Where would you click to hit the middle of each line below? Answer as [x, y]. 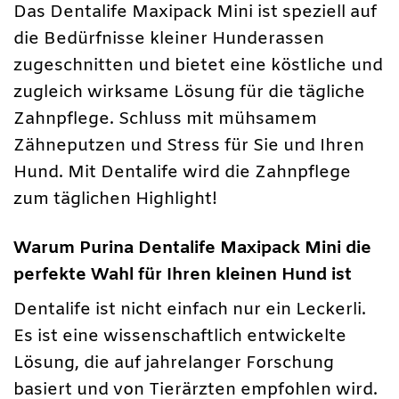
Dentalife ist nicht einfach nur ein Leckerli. [190, 310]
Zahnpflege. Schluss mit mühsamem [165, 119]
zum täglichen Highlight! [115, 199]
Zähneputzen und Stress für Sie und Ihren [189, 146]
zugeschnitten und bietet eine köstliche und [198, 65]
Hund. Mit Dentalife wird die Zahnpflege [182, 172]
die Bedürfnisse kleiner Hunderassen [169, 39]
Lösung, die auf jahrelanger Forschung [174, 364]
